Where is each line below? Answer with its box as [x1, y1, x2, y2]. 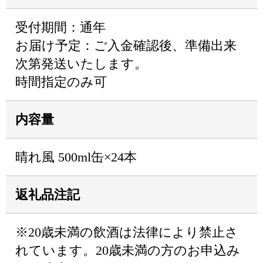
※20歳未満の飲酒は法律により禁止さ [15, 225, 238, 240]
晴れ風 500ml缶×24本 [15, 150, 137, 164]
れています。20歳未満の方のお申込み [15, 243, 240, 258]
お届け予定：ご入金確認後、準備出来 [15, 38, 237, 53]
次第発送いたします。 [15, 56, 147, 71]
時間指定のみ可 [15, 75, 107, 89]
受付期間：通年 [15, 20, 106, 35]
